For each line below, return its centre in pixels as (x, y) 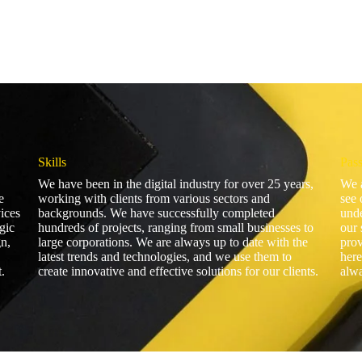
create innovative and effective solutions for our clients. (178, 271)
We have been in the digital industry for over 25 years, (175, 184)
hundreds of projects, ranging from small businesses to (175, 228)
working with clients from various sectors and (154, 199)
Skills (52, 162)
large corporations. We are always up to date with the (173, 242)
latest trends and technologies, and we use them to (164, 257)
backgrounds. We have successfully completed (156, 213)
